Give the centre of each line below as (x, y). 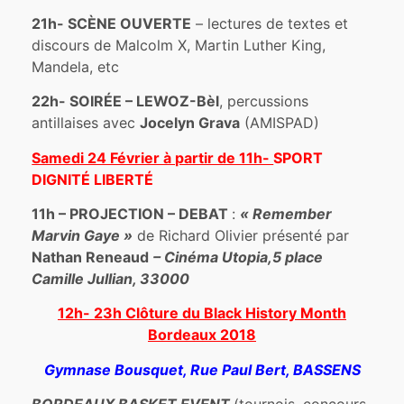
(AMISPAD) (280, 123)
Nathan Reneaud (91, 257)
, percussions (264, 101)
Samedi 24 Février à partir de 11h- (153, 157)
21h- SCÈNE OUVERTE (112, 23)
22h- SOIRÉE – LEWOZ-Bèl (126, 101)
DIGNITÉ (61, 179)
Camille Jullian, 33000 (111, 278)
